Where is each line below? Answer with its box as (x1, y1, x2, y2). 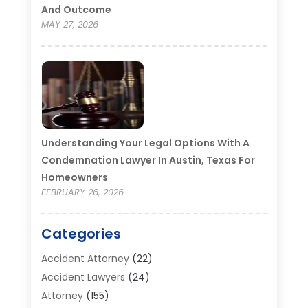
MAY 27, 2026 (41, 18, 98, 32)
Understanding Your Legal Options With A (41, 136, 250, 151)
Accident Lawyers (41, 270, 125, 285)
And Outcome (41, 3, 111, 17)
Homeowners (41, 170, 108, 185)
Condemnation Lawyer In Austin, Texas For (41, 153, 255, 168)
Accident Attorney (41, 252, 129, 266)
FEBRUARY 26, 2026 (41, 186, 124, 199)
